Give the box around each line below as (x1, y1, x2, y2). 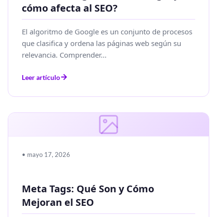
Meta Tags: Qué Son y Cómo (22, 182, 154, 195)
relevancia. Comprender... (22, 49, 107, 60)
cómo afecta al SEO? (22, 1, 118, 15)
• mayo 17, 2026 (22, 150, 70, 158)
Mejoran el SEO (22, 195, 94, 209)
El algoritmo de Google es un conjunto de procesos (22, 26, 192, 36)
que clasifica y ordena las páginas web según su (22, 38, 181, 48)
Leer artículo (22, 73, 60, 81)
